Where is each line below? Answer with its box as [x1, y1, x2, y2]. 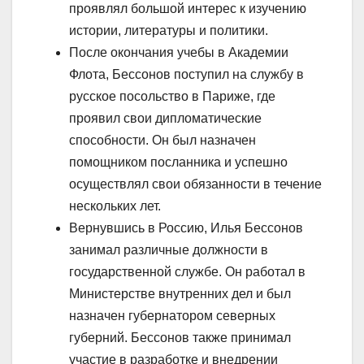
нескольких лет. [69, 199, 161, 214]
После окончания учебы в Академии [69, 45, 288, 60]
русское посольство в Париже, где [69, 89, 275, 104]
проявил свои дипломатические [69, 111, 262, 126]
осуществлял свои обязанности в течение [69, 177, 322, 192]
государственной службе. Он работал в [69, 265, 305, 279]
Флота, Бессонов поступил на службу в [69, 67, 304, 82]
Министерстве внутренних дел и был [69, 287, 291, 301]
